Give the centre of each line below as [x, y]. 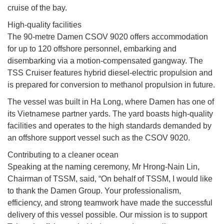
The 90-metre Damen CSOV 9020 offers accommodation [108, 37]
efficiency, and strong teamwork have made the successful [110, 203]
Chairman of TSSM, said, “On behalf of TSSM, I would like [110, 179]
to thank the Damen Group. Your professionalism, [94, 191]
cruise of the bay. [37, 8]
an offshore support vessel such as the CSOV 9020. [99, 138]
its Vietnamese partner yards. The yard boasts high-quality [110, 114]
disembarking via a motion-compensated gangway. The [105, 61]
